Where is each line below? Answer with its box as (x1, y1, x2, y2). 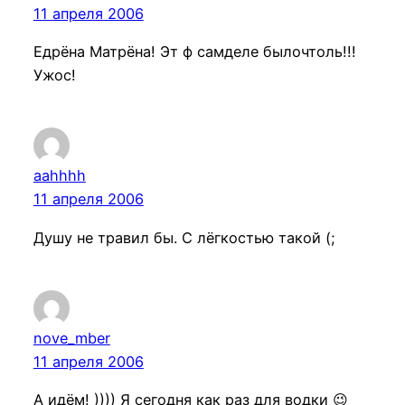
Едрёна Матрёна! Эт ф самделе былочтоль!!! (33, 42, 356, 61)
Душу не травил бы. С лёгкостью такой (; (33, 228, 335, 247)
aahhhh (33, 166, 86, 185)
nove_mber (33, 328, 110, 347)
